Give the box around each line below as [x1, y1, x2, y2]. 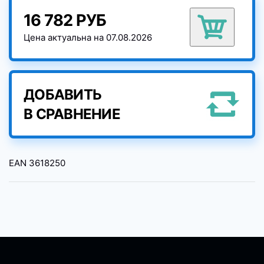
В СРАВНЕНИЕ [24, 105, 120, 123]
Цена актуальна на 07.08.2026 [24, 32, 152, 44]
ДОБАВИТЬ [24, 86, 101, 104]
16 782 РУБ [24, 11, 107, 31]
